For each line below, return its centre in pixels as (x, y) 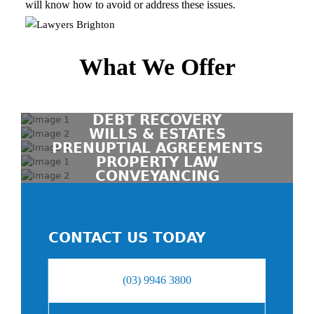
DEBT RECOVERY (157, 120)
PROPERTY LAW (157, 162)
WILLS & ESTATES (157, 134)
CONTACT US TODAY (127, 238)
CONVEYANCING (157, 176)
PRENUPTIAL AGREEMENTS (157, 148)
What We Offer (157, 67)
